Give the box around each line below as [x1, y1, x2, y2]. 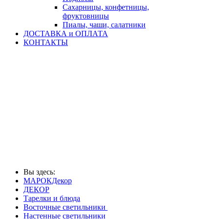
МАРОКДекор [23, 176, 72, 185]
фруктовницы [63, 12, 109, 20]
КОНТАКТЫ [23, 38, 68, 46]
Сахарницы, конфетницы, [63, 3, 149, 11]
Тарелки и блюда [23, 194, 80, 202]
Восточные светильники [23, 203, 108, 211]
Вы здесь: [23, 168, 59, 176]
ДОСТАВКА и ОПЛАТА [23, 29, 108, 38]
